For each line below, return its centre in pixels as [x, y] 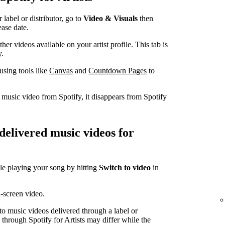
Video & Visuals [110, 18]
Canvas [61, 70]
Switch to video [125, 168]
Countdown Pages [118, 70]
